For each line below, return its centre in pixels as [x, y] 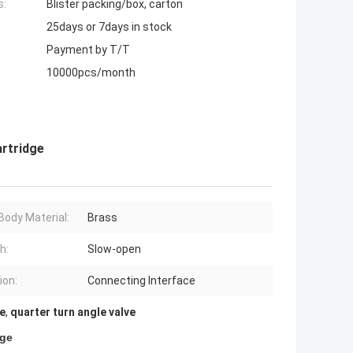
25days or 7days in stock [109, 27]
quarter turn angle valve [73, 312]
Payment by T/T [88, 50]
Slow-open [114, 249]
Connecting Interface [141, 281]
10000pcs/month [91, 73]
